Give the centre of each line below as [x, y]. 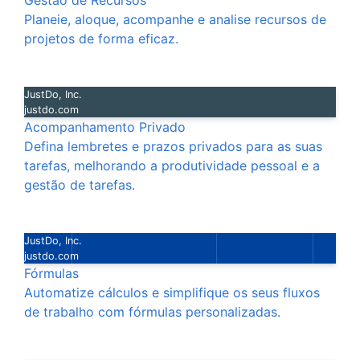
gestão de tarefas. [80, 185]
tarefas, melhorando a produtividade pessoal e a [172, 166]
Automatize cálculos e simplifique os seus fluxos [172, 292]
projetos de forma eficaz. [101, 39]
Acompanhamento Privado [105, 127]
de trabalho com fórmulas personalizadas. [152, 312]
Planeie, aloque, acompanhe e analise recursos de [175, 19]
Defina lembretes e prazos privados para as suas [173, 146]
